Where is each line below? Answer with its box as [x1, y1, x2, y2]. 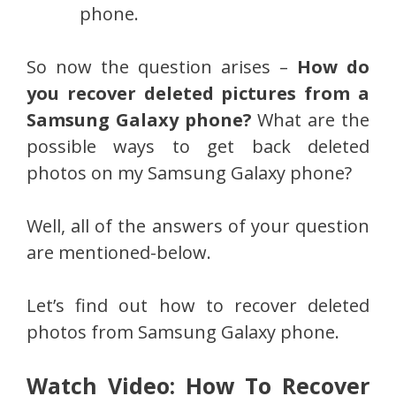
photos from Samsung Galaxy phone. [27, 319, 339, 344]
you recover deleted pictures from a [27, 80, 369, 105]
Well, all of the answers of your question [27, 213, 369, 238]
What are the [251, 107, 370, 132]
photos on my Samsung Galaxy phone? [27, 160, 352, 185]
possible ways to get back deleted [27, 133, 369, 158]
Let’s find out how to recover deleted [27, 293, 369, 317]
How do [297, 54, 369, 79]
